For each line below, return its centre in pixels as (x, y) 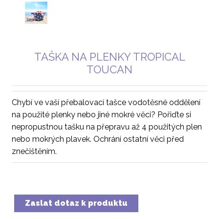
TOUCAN (109, 69)
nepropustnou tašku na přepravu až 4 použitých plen (107, 127)
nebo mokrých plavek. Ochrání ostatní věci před (98, 139)
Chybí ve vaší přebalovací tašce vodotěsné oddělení (106, 102)
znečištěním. (34, 151)
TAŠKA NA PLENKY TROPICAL (109, 57)
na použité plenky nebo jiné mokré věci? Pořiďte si (101, 115)
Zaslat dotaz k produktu (76, 203)
